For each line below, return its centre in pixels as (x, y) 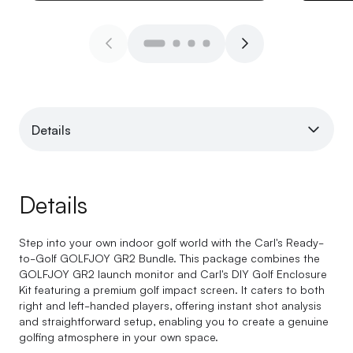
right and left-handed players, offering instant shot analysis (170, 305)
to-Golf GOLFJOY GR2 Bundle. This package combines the (169, 258)
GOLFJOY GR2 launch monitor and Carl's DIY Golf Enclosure (173, 273)
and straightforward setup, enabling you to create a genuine (174, 321)
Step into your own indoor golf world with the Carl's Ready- (171, 242)
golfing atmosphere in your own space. (119, 336)
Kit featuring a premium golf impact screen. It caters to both (172, 289)
